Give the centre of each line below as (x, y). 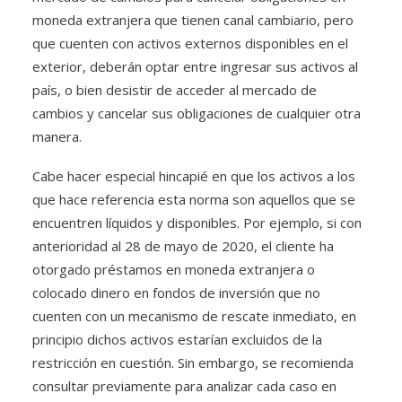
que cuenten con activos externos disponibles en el (190, 43)
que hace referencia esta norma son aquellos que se (194, 199)
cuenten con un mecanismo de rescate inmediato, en (194, 316)
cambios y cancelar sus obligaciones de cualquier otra (197, 113)
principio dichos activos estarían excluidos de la (177, 339)
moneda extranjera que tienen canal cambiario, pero (193, 20)
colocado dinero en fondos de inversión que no (176, 293)
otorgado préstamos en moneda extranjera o (174, 269)
